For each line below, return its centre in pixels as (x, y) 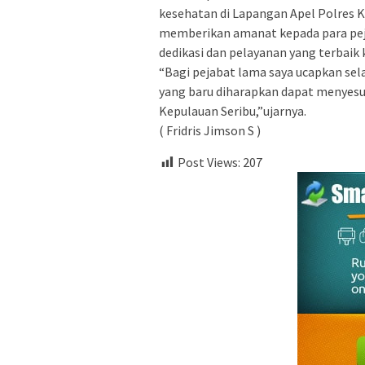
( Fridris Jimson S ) (210, 130)
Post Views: (209, 162)
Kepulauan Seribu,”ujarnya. (233, 110)
